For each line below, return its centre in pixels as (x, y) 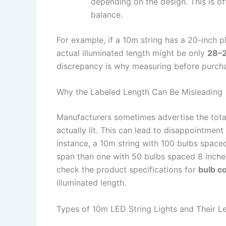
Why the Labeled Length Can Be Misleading (139, 92)
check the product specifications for (127, 170)
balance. (107, 14)
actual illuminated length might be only (132, 53)
